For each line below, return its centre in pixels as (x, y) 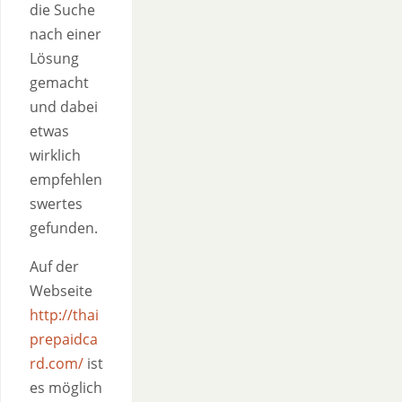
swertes (56, 204)
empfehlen (66, 179)
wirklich (55, 155)
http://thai (64, 315)
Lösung (54, 58)
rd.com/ (57, 363)
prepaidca (64, 339)
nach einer (66, 34)
